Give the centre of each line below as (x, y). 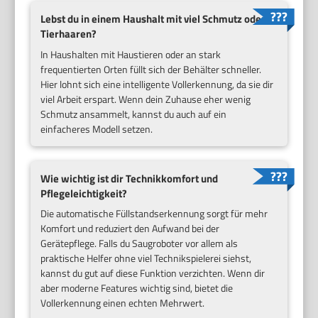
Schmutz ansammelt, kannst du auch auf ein (134, 114)
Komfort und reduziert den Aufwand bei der (130, 229)
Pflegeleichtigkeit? (84, 193)
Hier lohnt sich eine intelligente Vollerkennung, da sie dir (157, 84)
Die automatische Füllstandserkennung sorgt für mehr (154, 214)
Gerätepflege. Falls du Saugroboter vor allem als (139, 243)
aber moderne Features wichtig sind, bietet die (137, 288)
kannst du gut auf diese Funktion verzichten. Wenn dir (153, 273)
